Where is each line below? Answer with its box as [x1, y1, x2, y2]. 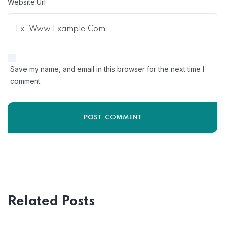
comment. [10, 77, 42, 85]
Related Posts [8, 195, 95, 208]
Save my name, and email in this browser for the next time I [10, 65, 204, 73]
